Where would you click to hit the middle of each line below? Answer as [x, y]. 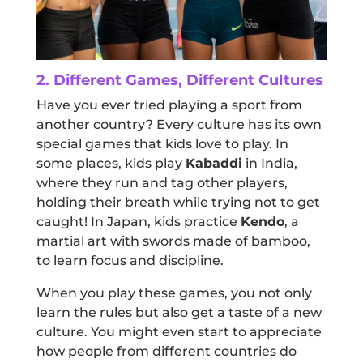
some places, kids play [111, 164]
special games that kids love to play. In [162, 144]
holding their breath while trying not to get [178, 203]
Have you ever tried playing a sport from [169, 105]
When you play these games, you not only [174, 293]
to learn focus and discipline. [130, 261]
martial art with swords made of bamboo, [173, 241]
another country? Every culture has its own [179, 125]
